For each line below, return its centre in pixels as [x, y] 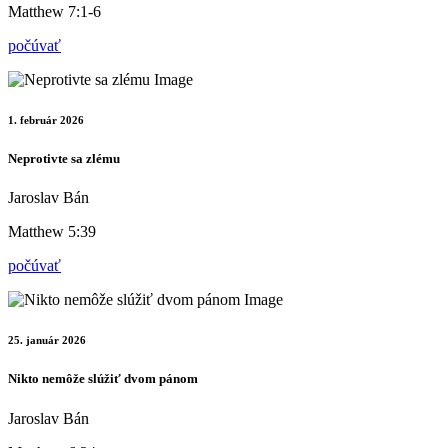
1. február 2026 [46, 120]
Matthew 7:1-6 [54, 12]
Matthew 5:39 [52, 232]
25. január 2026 [47, 340]
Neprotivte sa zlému [64, 159]
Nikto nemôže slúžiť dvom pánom [103, 379]
